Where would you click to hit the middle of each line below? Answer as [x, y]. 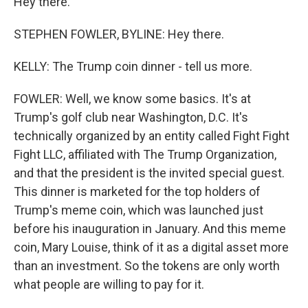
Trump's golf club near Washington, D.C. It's [131, 117]
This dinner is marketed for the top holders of [137, 191]
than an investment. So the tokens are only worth [147, 265]
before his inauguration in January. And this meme [150, 228]
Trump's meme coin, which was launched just [139, 210]
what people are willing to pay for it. [109, 284]
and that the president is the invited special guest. [149, 173]
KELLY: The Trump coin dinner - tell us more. [133, 66]
